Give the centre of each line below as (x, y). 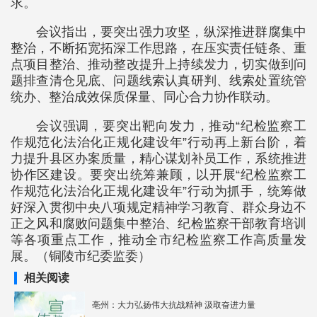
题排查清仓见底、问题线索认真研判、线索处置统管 (158, 81)
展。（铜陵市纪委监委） (81, 256)
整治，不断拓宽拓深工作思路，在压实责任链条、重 (158, 48)
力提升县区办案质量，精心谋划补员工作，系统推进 (158, 158)
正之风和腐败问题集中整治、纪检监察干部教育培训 (158, 224)
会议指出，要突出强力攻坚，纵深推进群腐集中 (171, 32)
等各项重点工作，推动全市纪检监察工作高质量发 (158, 240)
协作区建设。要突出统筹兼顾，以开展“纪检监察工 (158, 175)
